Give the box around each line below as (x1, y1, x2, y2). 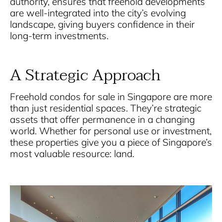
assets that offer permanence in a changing (10, 113, 195, 126)
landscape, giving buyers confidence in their (10, 18, 195, 31)
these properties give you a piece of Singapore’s (10, 136, 212, 149)
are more (173, 91, 212, 103)
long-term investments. (10, 30, 109, 42)
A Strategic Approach (10, 61, 161, 89)
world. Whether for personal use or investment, (10, 125, 212, 137)
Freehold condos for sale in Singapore (10, 91, 173, 103)
